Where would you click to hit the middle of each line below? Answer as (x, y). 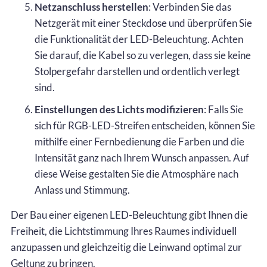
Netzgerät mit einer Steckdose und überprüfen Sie (143, 23)
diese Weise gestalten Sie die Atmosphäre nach (136, 173)
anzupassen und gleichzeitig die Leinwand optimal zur (126, 247)
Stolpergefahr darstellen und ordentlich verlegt (137, 71)
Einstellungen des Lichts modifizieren (119, 109)
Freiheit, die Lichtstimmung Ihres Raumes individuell (124, 231)
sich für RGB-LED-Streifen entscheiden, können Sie (145, 125)
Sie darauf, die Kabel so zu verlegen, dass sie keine (143, 55)
